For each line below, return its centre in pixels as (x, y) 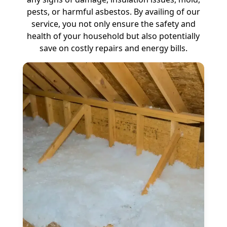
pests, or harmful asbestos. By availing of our (113, 11)
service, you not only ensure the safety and (113, 24)
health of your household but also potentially (113, 36)
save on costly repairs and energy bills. (113, 48)
